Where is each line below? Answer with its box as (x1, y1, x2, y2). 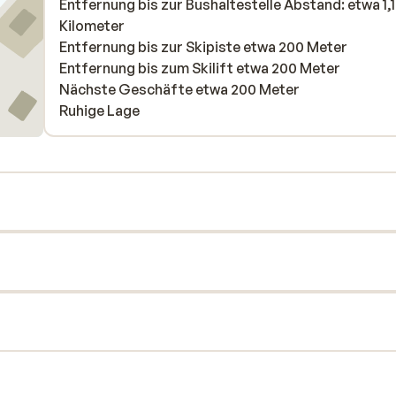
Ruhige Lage (59, 102, 140, 119)
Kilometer (59, 17, 125, 34)
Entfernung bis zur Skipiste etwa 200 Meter (59, 38, 347, 56)
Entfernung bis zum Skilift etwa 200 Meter (59, 59, 340, 77)
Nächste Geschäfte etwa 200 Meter (59, 80, 300, 98)
